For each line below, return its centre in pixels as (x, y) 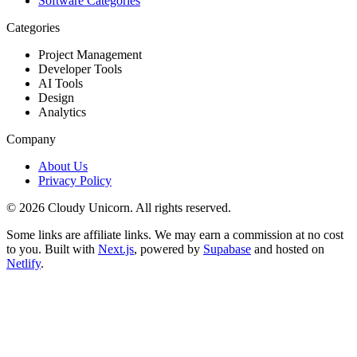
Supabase (227, 249)
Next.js (116, 249)
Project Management (90, 54)
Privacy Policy (75, 180)
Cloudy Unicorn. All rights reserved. (138, 207)
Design (56, 97)
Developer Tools (80, 69)
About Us (63, 166)
